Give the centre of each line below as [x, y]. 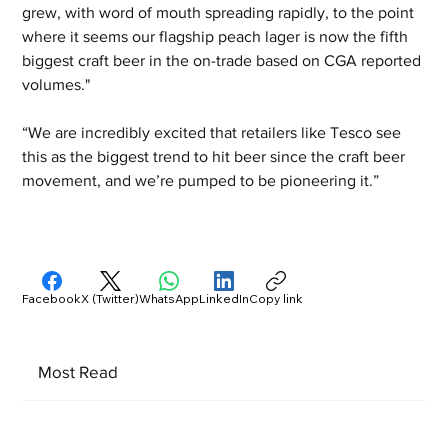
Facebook [52, 298]
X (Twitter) [110, 298]
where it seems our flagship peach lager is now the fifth [217, 36]
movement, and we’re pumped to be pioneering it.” [201, 180]
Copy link [276, 298]
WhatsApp [169, 298]
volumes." [56, 84]
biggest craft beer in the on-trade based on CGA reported [224, 60]
